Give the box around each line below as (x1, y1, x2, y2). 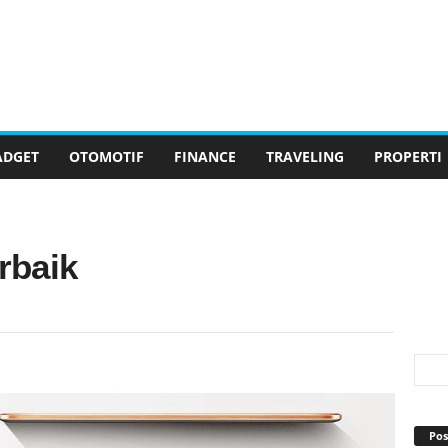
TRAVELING (265, 147, 344, 166)
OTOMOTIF (68, 147, 144, 166)
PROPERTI (373, 147, 442, 166)
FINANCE (173, 147, 236, 166)
